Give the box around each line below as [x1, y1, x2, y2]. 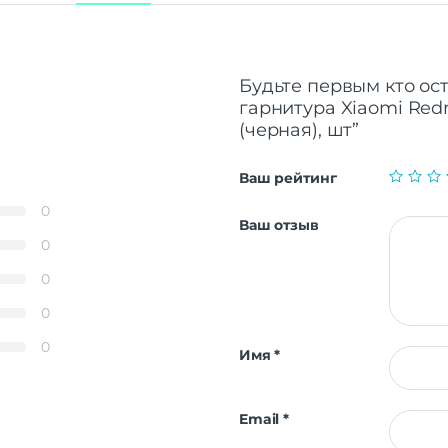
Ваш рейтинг [239, 168, 337, 187]
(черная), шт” [239, 118, 360, 141]
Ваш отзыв [239, 216, 319, 235]
